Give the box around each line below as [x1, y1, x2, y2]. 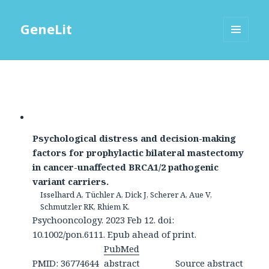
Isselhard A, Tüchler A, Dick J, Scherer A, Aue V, [40, 189, 213, 201]
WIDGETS [223, 62, 259, 73]
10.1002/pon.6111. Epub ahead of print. [32, 228, 197, 241]
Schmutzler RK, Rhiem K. [40, 201, 130, 213]
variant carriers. [32, 175, 109, 188]
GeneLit [20, 20, 73, 38]
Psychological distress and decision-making [32, 132, 237, 145]
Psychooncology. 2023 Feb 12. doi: [32, 214, 175, 226]
